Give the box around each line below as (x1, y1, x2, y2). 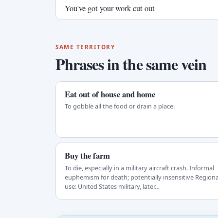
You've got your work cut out (64, 2, 155, 14)
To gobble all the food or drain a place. (64, 102, 175, 111)
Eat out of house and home (64, 88, 155, 100)
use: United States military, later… (64, 182, 160, 191)
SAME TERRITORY (55, 43, 115, 51)
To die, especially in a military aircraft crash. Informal (64, 163, 214, 172)
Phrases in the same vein (55, 52, 206, 75)
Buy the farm (64, 149, 110, 162)
